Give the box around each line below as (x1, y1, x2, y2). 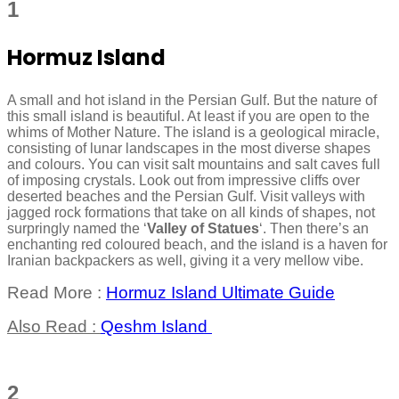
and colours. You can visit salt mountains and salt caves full (7, 156, 380, 172)
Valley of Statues (147, 220, 259, 236)
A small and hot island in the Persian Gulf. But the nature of (7, 92, 377, 108)
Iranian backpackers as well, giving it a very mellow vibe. (7, 252, 363, 268)
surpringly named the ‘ (7, 220, 147, 236)
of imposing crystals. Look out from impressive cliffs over (7, 172, 360, 188)
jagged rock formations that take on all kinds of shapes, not (7, 204, 375, 220)
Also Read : (7, 316, 101, 336)
